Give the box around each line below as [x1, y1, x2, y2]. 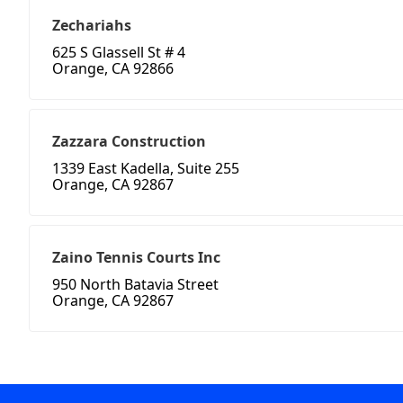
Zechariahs [52, 15, 131, 36]
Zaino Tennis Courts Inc [52, 247, 220, 268]
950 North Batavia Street [52, 274, 219, 295]
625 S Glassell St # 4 [52, 42, 185, 63]
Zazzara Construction [52, 131, 206, 152]
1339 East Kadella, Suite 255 [52, 158, 239, 179]
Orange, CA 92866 [52, 58, 174, 79]
